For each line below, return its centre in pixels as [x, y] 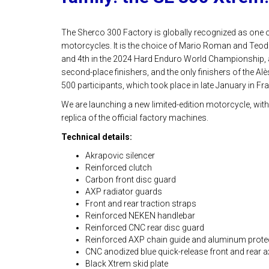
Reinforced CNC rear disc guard [145, 228]
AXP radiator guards [124, 192]
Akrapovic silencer [120, 156]
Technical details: [97, 137]
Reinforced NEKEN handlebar [140, 216]
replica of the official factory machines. [135, 118]
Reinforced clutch [119, 168]
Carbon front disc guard [131, 180]
